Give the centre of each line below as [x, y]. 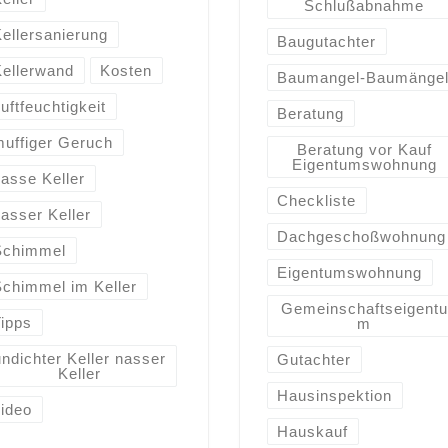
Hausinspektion [335, 395]
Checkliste [317, 200]
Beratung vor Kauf [364, 149]
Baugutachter [327, 41]
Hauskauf [313, 431]
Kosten [126, 70]
